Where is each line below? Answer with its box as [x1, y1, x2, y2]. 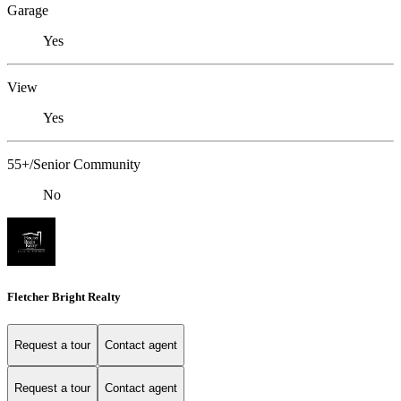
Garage [7, 3, 48, 19]
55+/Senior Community [7, 157, 141, 173]
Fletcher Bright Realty [7, 289, 121, 303]
